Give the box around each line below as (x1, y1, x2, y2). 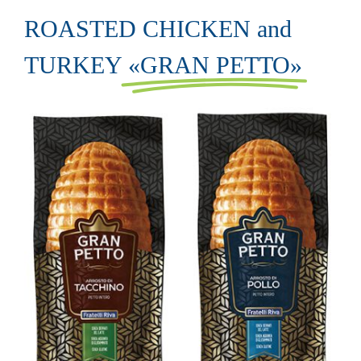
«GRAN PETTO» (127, 52, 302, 79)
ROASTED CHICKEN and (23, 15, 292, 43)
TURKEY (23, 52, 128, 79)
